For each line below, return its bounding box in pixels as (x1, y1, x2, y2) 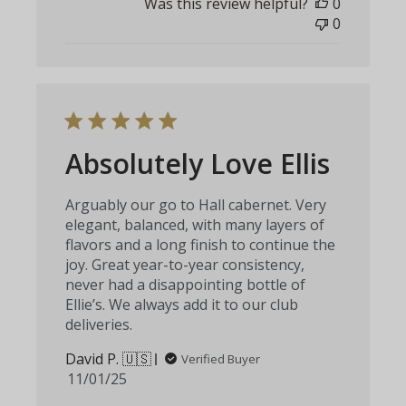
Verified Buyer (181, 351, 261, 368)
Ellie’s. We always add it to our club (65, 295, 299, 315)
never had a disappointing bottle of (65, 275, 306, 295)
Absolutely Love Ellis (65, 145, 331, 183)
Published (96, 368, 164, 389)
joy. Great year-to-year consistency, (65, 255, 305, 275)
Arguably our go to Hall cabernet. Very (65, 195, 327, 216)
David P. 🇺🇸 (65, 349, 152, 370)
